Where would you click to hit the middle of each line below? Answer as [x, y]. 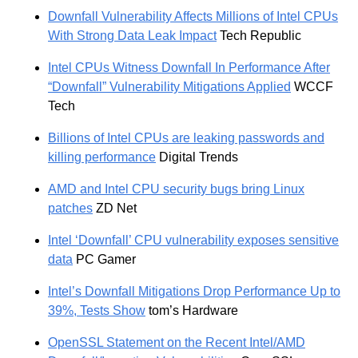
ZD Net [115, 209]
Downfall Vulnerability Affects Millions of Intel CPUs [193, 17]
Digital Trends [197, 157]
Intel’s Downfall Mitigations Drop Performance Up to [194, 292]
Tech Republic [259, 36]
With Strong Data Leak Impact [132, 36]
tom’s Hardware [192, 311]
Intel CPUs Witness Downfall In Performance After [189, 68]
